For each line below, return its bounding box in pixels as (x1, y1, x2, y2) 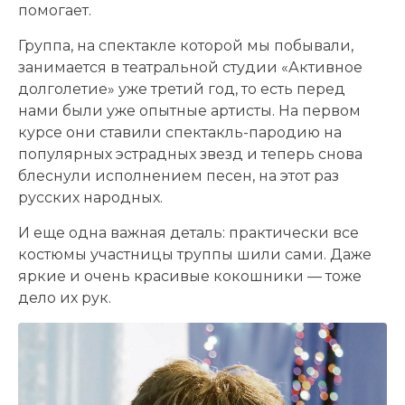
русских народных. (18, 188, 163, 206)
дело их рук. (18, 288, 111, 306)
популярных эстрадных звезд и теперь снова (18, 145, 363, 163)
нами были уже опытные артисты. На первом (18, 101, 361, 119)
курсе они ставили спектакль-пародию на (18, 123, 342, 141)
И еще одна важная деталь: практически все (18, 223, 359, 241)
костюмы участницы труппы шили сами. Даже (18, 245, 372, 263)
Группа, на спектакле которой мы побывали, (18, 36, 353, 54)
